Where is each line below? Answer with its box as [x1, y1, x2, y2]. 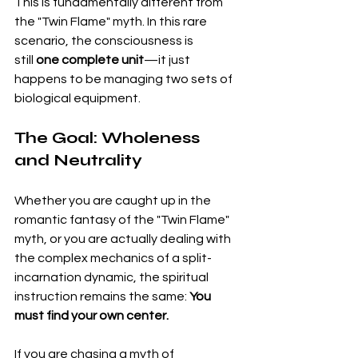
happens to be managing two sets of [14, 72, 235, 86]
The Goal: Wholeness [14, 127, 204, 148]
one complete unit [36, 53, 144, 66]
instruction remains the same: [14, 289, 189, 303]
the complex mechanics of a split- [14, 251, 212, 265]
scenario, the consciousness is [14, 34, 196, 47]
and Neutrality [14, 149, 142, 170]
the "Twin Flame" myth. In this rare [14, 14, 209, 28]
